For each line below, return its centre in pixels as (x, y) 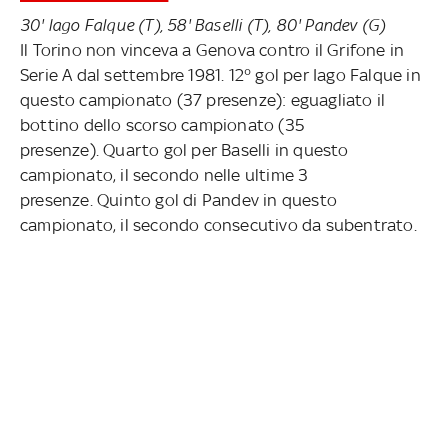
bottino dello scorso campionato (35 (162, 124)
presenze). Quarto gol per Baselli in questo (184, 149)
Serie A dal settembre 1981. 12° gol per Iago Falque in (220, 74)
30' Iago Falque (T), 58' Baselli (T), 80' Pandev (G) (203, 24)
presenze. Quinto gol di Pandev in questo (178, 199)
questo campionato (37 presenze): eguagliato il (203, 99)
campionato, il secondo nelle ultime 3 (164, 174)
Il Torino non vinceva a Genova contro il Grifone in (212, 49)
